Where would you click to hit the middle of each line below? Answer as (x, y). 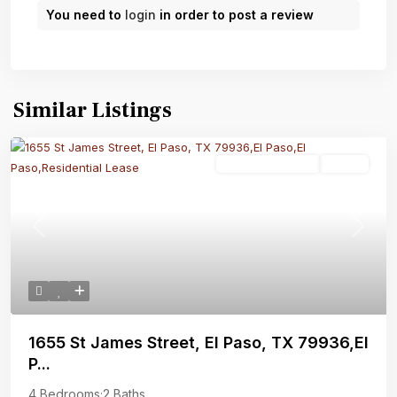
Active (344, 164)
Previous (62, 234)
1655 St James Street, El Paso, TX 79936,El (198, 343)
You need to (86, 15)
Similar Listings (93, 111)
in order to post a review (235, 15)
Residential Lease (268, 164)
